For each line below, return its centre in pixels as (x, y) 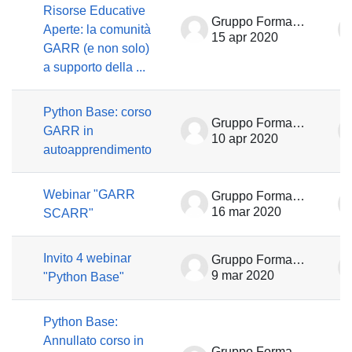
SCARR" (68, 213)
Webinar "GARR (89, 194)
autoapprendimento (97, 150)
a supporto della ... (94, 67)
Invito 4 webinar (87, 258)
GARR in (68, 131)
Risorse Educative (94, 11)
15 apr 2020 (245, 37)
